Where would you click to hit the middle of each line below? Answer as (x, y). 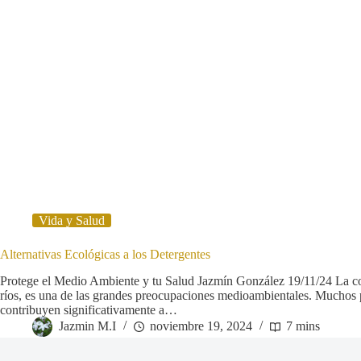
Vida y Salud (72, 221)
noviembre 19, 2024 (201, 326)
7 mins (303, 326)
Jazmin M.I (87, 326)
